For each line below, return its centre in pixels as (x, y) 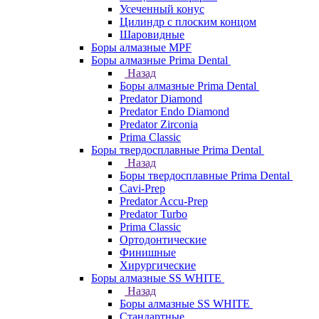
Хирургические (158, 265)
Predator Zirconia (159, 124)
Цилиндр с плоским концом (188, 22)
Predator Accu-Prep (164, 201)
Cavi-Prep (142, 188)
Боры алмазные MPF (141, 47)
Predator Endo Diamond (174, 111)
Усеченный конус (162, 9)
